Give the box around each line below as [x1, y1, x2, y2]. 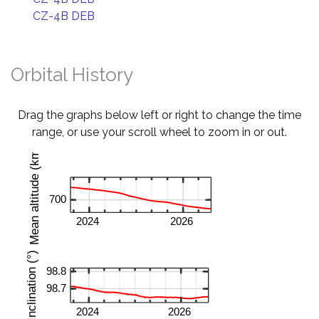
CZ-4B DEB [33, 9, 95, 23]
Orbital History [11, 64, 133, 85]
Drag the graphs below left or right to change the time [18, 108, 301, 122]
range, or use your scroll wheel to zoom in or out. [32, 125, 287, 139]
